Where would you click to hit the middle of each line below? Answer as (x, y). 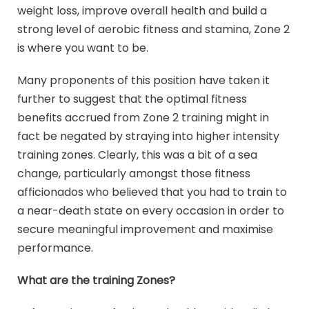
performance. (55, 248)
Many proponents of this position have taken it (143, 81)
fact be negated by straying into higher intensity (148, 137)
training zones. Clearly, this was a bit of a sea (137, 155)
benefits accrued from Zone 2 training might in (143, 118)
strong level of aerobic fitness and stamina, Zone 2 (153, 30)
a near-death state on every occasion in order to (151, 211)
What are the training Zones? (96, 281)
